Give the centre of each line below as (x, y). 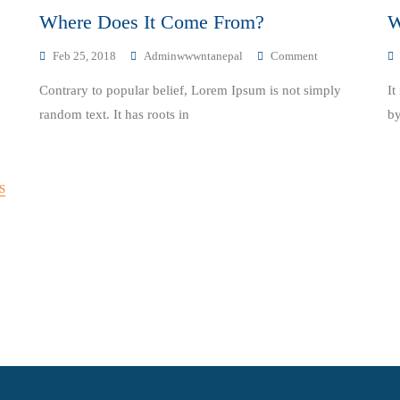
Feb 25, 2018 (84, 56)
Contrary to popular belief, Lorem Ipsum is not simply (190, 90)
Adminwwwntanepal (193, 56)
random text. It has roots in (114, 114)
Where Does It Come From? (152, 22)
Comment (294, 56)
